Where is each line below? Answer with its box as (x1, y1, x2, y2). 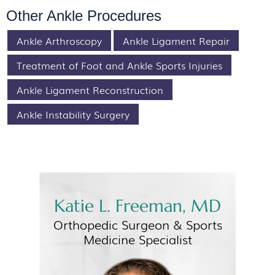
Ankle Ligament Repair (123, 33, 230, 48)
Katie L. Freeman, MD (54, 195, 221, 217)
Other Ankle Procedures (6, 7, 161, 24)
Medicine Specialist (83, 230, 192, 248)
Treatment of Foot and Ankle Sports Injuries (17, 58, 222, 72)
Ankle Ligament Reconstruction (17, 82, 163, 97)
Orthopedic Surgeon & (53, 215, 186, 233)
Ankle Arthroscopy (17, 33, 102, 48)
